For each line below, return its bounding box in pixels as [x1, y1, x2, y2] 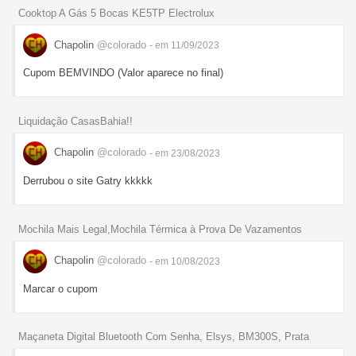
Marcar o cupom [23, 282, 98, 295]
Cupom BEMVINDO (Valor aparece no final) [23, 67, 223, 79]
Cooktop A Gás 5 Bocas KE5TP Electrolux [18, 7, 215, 20]
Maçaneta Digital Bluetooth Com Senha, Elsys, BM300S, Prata [18, 331, 309, 343]
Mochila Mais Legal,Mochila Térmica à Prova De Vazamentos [18, 222, 302, 235]
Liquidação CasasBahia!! [18, 114, 133, 127]
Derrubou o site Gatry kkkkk [23, 174, 153, 187]
